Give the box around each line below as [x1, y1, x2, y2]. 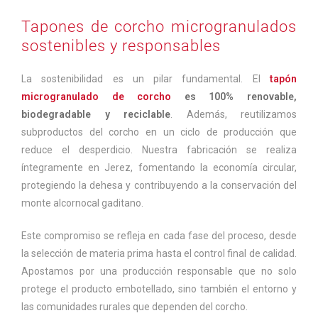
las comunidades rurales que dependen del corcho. [21, 301, 248, 313]
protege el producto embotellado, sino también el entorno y [21, 283, 297, 295]
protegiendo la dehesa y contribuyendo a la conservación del [21, 180, 297, 192]
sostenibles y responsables [21, 37, 221, 55]
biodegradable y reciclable [21, 109, 170, 121]
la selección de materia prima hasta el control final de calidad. [21, 248, 297, 260]
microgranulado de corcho [21, 91, 172, 103]
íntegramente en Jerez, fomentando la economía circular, [21, 162, 297, 174]
